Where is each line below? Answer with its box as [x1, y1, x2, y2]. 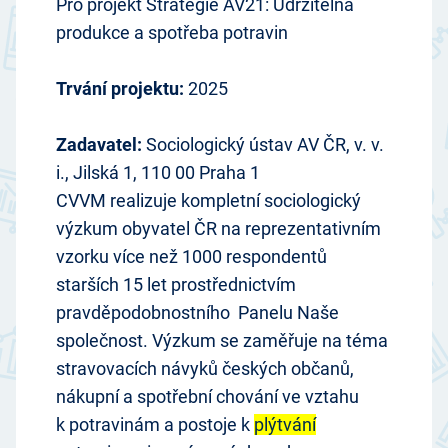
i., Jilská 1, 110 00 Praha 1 [56, 162, 260, 184]
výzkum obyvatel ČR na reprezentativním [56, 218, 381, 240]
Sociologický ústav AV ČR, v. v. [142, 134, 384, 156]
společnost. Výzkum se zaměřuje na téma [56, 330, 388, 352]
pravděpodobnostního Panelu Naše [56, 302, 339, 324]
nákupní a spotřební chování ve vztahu [56, 386, 359, 408]
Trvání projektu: [56, 78, 184, 100]
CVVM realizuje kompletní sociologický [56, 190, 361, 212]
